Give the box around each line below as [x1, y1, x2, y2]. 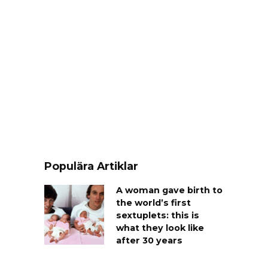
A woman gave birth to [116, 185, 223, 196]
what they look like [116, 223, 204, 234]
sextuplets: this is [116, 210, 199, 221]
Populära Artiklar [44, 160, 138, 173]
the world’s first [116, 197, 191, 209]
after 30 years [116, 235, 182, 246]
